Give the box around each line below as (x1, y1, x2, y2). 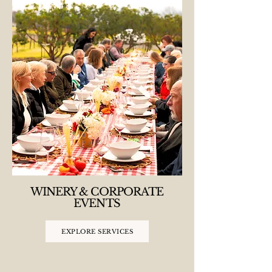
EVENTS (73, 197, 120, 210)
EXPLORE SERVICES (61, 227, 133, 236)
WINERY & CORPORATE (30, 185, 164, 199)
